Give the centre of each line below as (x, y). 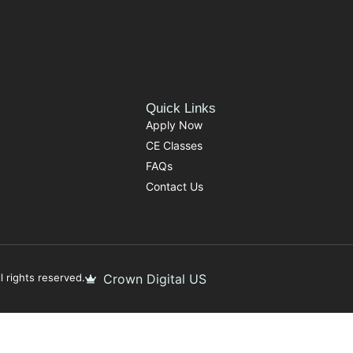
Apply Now (174, 125)
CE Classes (174, 146)
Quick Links (181, 109)
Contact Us (175, 187)
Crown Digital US (154, 279)
